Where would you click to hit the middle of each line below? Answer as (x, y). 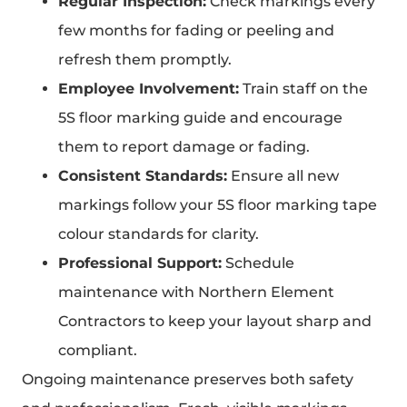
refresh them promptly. (145, 60)
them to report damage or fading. (184, 147)
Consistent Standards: (143, 176)
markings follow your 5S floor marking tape (218, 205)
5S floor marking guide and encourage (200, 118)
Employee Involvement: (149, 89)
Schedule (258, 263)
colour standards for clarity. (159, 234)
